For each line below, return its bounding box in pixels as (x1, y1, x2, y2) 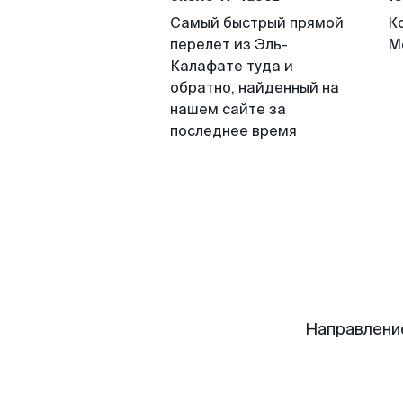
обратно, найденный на (170, 78, 339, 97)
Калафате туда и (170, 57, 293, 76)
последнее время (170, 121, 297, 140)
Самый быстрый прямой (170, 13, 344, 32)
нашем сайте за (170, 100, 286, 119)
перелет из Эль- (170, 35, 288, 54)
